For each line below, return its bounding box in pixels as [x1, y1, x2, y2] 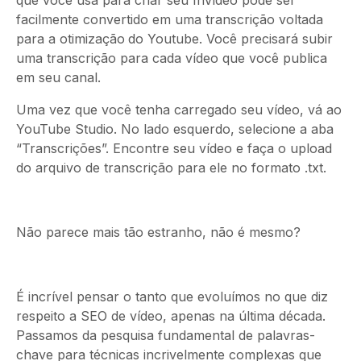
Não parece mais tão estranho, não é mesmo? [16, 224, 301, 241]
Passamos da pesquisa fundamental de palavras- [16, 327, 315, 344]
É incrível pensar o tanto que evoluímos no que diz [16, 288, 328, 305]
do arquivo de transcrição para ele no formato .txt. [16, 160, 326, 176]
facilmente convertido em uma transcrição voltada [16, 11, 323, 28]
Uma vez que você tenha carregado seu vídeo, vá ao [16, 102, 342, 118]
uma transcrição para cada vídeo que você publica [16, 50, 327, 67]
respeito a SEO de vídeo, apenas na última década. [16, 308, 326, 325]
